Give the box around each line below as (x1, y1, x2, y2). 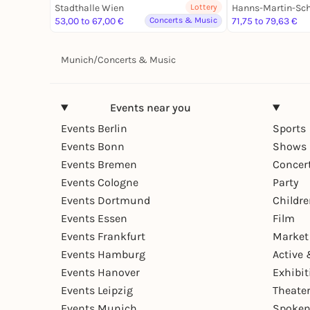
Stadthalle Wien (55, 1, 124, 14)
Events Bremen (61, 157, 137, 171)
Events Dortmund (61, 193, 150, 207)
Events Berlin (61, 121, 127, 135)
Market (273, 229, 309, 243)
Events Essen (61, 211, 127, 225)
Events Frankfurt (61, 229, 145, 243)
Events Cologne (61, 175, 138, 189)
